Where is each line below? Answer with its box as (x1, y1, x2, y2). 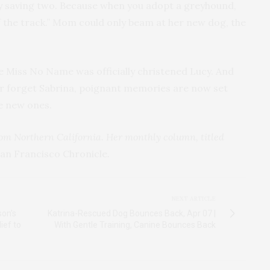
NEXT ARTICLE (172, 195, 216, 203)
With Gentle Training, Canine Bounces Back (54, 220, 216, 230)
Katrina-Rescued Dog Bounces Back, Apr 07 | (48, 209, 216, 219)
